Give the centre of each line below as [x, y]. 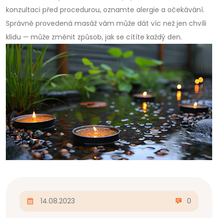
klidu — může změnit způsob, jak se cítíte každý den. [94, 37]
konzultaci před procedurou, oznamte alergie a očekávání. [105, 10]
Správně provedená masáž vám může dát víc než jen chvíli [106, 23]
